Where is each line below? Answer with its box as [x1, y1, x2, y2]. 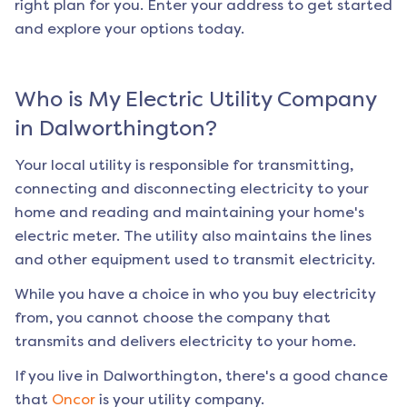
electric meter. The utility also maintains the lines [15, 227, 372, 245]
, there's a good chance [218, 367, 388, 385]
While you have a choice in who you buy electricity [15, 285, 376, 303]
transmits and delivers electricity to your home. [15, 333, 356, 351]
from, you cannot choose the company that [15, 309, 331, 327]
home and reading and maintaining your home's [15, 203, 364, 222]
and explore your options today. [15, 20, 244, 38]
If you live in [15, 367, 103, 385]
